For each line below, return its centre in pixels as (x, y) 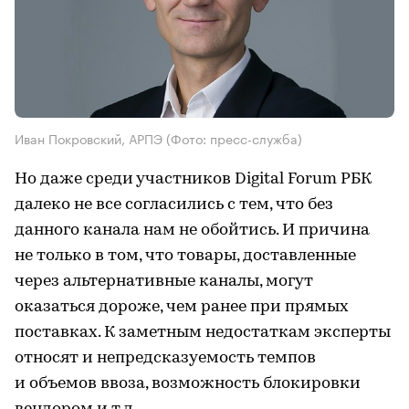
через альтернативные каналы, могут (164, 282)
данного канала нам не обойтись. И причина (192, 231)
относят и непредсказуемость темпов (165, 359)
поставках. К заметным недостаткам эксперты (203, 333)
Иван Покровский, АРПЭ (90, 138)
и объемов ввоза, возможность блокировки (188, 384)
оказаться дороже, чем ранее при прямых (182, 308)
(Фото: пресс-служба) (234, 138)
